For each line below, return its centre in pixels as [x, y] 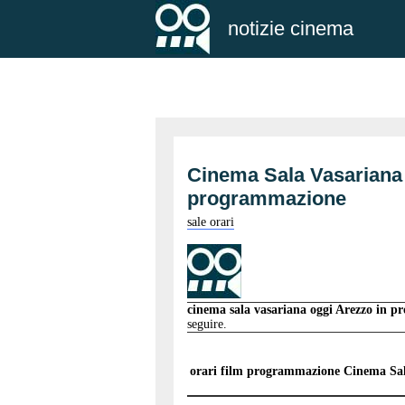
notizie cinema [291, 28]
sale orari [211, 221]
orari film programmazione [267, 371]
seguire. [207, 324]
